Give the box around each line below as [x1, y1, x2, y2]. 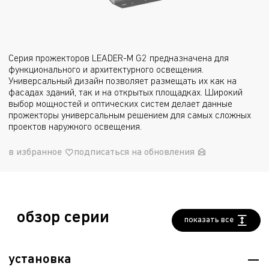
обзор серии [17, 210, 109, 226]
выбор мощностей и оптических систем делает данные [8, 100, 232, 109]
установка [8, 253, 71, 267]
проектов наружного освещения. [8, 122, 142, 132]
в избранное [8, 148, 62, 157]
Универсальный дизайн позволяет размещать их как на [8, 77, 237, 86]
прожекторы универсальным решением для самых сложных [8, 111, 251, 121]
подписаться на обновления [74, 148, 195, 157]
